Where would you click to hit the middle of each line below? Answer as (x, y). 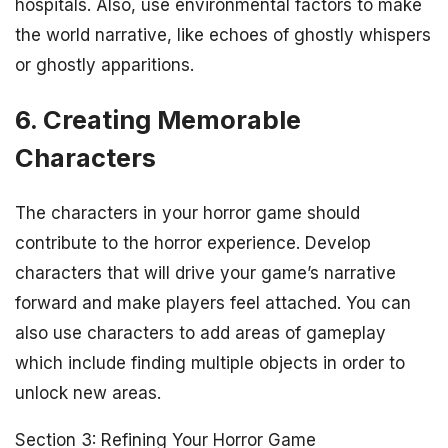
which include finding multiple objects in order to (210, 362)
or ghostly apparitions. (104, 64)
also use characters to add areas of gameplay (200, 332)
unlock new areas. (88, 392)
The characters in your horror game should (187, 212)
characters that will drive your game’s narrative (205, 272)
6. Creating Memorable (158, 119)
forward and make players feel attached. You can (213, 302)
